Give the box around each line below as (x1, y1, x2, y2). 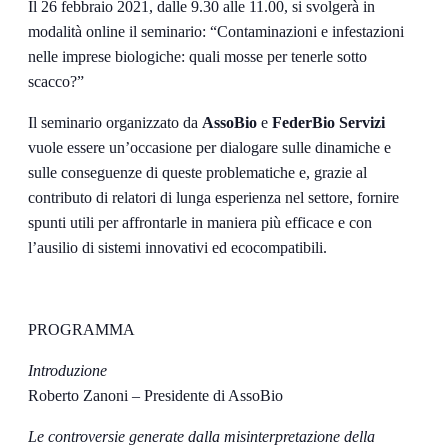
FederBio (272, 113, 335, 131)
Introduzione (28, 361, 107, 379)
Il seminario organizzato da (28, 113, 202, 131)
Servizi (339, 113, 385, 131)
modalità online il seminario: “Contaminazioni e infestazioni (28, 22, 404, 40)
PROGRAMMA (28, 320, 135, 338)
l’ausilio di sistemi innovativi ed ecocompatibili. (28, 238, 327, 256)
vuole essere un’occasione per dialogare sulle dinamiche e (28, 138, 391, 156)
